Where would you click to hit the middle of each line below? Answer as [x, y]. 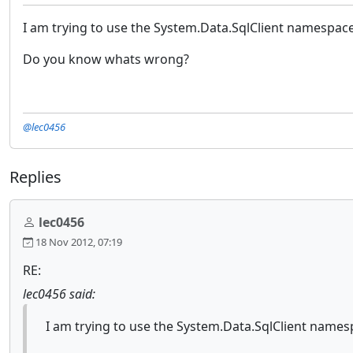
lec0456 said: [59, 294]
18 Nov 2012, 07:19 [78, 242]
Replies [35, 177]
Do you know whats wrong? [106, 59]
